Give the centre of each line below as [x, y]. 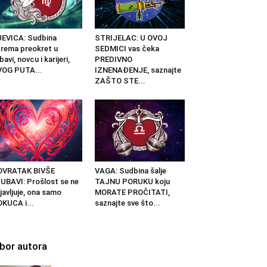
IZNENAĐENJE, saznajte [138, 70]
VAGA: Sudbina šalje [130, 170]
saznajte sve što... [127, 203]
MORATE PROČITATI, [132, 192]
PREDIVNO [113, 59]
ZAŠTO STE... [120, 80]
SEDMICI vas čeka [127, 48]
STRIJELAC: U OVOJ [131, 38]
